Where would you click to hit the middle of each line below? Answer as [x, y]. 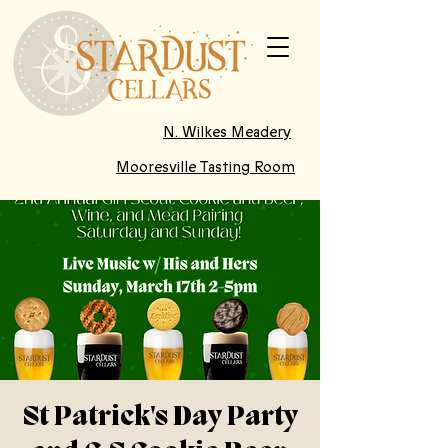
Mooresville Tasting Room [205, 167]
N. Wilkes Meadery [227, 132]
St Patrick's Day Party [160, 417]
